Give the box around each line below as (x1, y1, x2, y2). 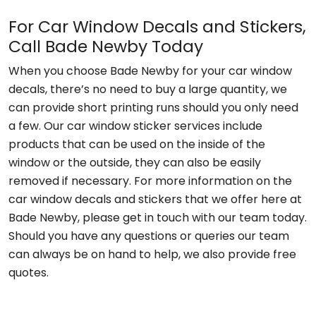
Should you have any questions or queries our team (8, 228, 289, 244)
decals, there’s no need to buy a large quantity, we (8, 81, 287, 97)
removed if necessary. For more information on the (8, 173, 292, 189)
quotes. (8, 265, 49, 281)
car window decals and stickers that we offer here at (8, 191, 302, 207)
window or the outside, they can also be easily (8, 154, 261, 171)
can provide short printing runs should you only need (8, 99, 298, 116)
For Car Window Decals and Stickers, (8, 15, 306, 38)
